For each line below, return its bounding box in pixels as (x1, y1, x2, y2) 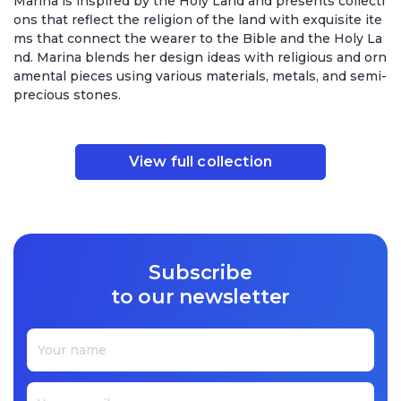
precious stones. (13, 86, 121, 103)
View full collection (128, 153, 273, 171)
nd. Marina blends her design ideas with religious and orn (13, 48, 387, 65)
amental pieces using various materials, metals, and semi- (13, 67, 387, 84)
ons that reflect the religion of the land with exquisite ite (13, 11, 382, 28)
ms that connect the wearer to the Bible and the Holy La (13, 30, 382, 47)
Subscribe (149, 260, 252, 285)
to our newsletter (110, 284, 291, 309)
